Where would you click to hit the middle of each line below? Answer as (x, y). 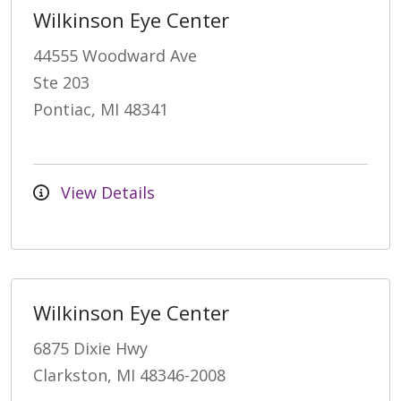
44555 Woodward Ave (115, 55)
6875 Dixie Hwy (90, 348)
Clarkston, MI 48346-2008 (129, 375)
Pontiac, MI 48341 (101, 109)
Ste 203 (61, 82)
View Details (106, 192)
